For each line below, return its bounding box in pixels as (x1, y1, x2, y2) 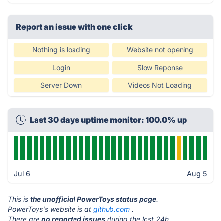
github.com (93, 205, 130, 213)
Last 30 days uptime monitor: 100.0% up (30, 115, 187, 125)
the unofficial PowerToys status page (30, 195, 156, 203)
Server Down (40, 81, 82, 89)
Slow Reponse (137, 63, 183, 72)
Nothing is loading (32, 45, 90, 54)
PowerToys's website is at (8, 205, 93, 213)
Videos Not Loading (128, 81, 192, 89)
